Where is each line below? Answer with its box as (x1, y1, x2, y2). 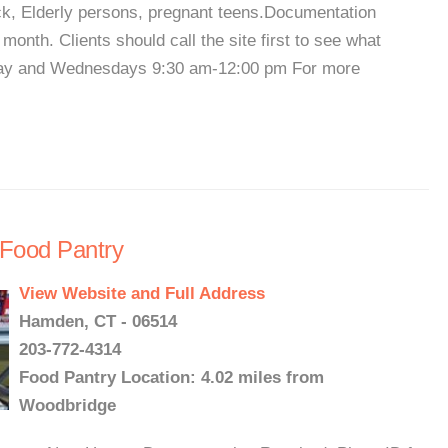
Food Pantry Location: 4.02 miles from (19, 368, 324, 387)
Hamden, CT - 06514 (19, 312, 177, 331)
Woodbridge (19, 396, 116, 415)
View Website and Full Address (19, 284, 265, 303)
